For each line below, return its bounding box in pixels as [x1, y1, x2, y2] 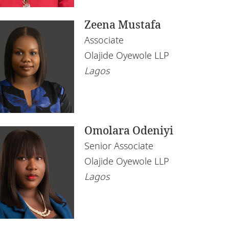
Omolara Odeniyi [84, 123, 174, 138]
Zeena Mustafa [84, 17, 162, 32]
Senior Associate [84, 139, 154, 152]
